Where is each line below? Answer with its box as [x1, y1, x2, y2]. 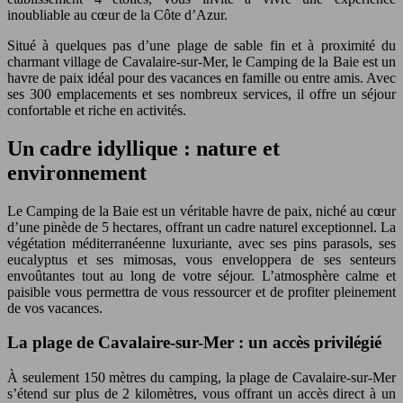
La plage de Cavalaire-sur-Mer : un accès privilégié [7, 333, 381, 353]
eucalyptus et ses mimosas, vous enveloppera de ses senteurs [7, 251, 396, 267]
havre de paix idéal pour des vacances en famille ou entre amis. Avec [7, 69, 396, 85]
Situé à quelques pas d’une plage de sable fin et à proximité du [7, 37, 396, 53]
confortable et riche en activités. [7, 102, 186, 118]
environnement [7, 160, 147, 184]
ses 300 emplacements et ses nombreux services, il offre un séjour [7, 85, 396, 102]
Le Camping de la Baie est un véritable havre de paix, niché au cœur [7, 202, 396, 219]
